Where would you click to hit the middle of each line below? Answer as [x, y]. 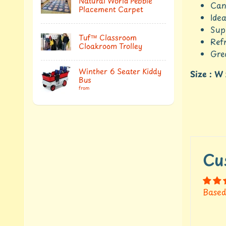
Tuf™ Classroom [108, 38]
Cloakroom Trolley [110, 46]
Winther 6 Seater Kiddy [120, 71]
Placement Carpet [111, 9]
